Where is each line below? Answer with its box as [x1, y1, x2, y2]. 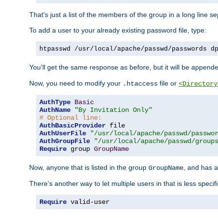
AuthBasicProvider [39, 122, 106, 130]
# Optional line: [39, 114, 102, 122]
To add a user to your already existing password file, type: [29, 26, 206, 35]
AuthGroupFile [39, 137, 90, 145]
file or [158, 79, 179, 88]
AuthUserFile [39, 129, 86, 138]
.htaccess [123, 80, 158, 88]
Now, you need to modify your [29, 79, 123, 88]
